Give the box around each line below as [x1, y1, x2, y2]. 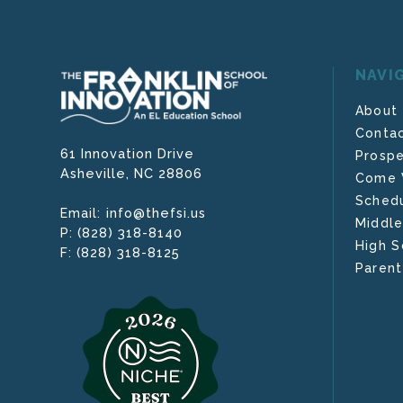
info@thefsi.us [105, 204, 206, 220]
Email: [60, 205, 106, 220]
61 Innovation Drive [60, 145, 195, 161]
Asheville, [60, 165, 135, 181]
